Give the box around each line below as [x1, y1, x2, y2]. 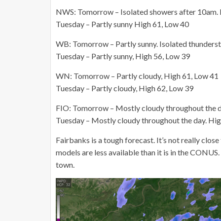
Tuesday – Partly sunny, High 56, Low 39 [56, 51, 190, 61]
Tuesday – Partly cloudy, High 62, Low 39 [56, 83, 193, 93]
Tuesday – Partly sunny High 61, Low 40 [56, 19, 189, 29]
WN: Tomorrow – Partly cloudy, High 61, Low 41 [56, 71, 219, 80]
